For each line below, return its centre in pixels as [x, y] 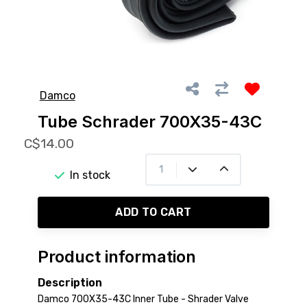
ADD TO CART [153, 212]
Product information [117, 257]
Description [70, 283]
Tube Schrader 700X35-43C [150, 122]
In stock [90, 175]
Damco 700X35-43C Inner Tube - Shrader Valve [143, 299]
